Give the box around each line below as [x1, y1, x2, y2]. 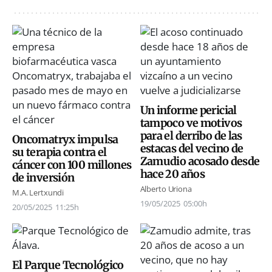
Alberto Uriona [140, 183, 192, 194]
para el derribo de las [140, 128, 242, 143]
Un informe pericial [140, 103, 237, 117]
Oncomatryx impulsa [12, 132, 118, 146]
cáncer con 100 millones [12, 157, 132, 172]
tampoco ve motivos [140, 115, 242, 130]
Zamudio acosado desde [140, 154, 260, 168]
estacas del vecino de [140, 141, 243, 155]
